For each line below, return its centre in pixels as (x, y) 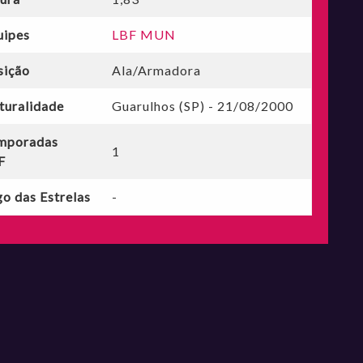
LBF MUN (143, 34)
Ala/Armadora (156, 70)
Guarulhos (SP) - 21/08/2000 (202, 106)
